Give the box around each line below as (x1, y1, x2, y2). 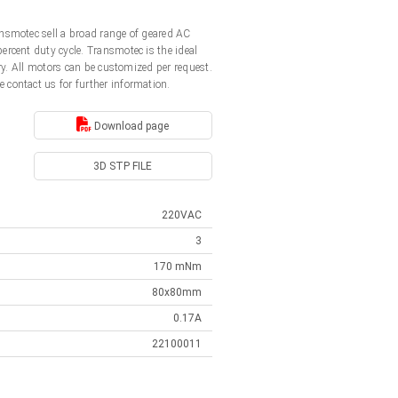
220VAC (162, 209, 202, 221)
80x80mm (152, 286, 202, 298)
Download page (92, 119, 170, 132)
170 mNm (154, 260, 202, 273)
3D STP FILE (93, 160, 153, 172)
